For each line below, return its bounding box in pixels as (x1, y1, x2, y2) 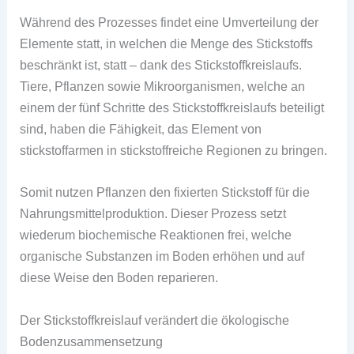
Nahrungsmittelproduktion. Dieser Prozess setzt (20, 206, 287, 221)
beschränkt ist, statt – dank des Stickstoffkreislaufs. (20, 58, 303, 73)
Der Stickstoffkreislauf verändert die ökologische (20, 312, 290, 327)
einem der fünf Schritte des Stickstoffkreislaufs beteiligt (20, 100, 325, 115)
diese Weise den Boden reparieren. (20, 270, 219, 285)
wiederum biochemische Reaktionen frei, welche (20, 228, 292, 243)
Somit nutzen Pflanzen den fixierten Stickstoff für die (20, 185, 311, 200)
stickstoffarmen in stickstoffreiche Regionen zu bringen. (20, 143, 328, 158)
